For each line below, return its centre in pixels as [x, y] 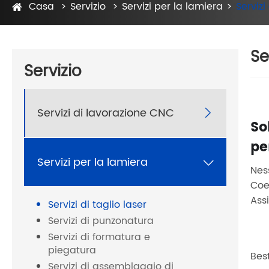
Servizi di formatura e [99, 237]
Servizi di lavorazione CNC [106, 113]
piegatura [72, 251]
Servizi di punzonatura [101, 221]
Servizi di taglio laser [97, 205]
